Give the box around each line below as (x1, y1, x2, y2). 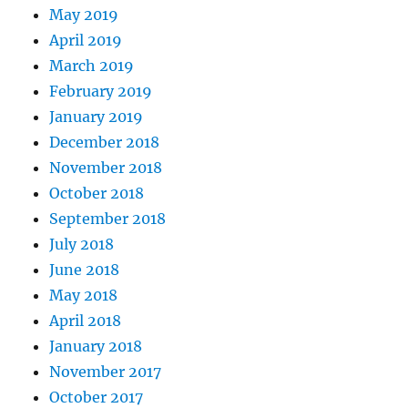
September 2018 (49, 209, 167, 229)
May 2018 (49, 286, 118, 305)
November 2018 (49, 158, 163, 178)
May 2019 (49, 5, 119, 25)
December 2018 (49, 133, 160, 152)
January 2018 (49, 337, 143, 356)
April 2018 (49, 311, 122, 331)
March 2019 (49, 56, 135, 76)
